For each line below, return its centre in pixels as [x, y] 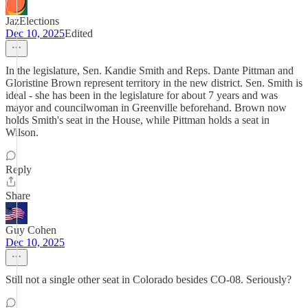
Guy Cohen [31, 230]
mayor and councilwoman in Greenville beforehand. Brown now [146, 108]
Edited [79, 33]
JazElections [32, 21]
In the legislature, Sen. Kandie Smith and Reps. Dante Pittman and [150, 70]
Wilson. [22, 132]
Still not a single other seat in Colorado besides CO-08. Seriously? [148, 279]
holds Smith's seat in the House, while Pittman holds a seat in [137, 120]
